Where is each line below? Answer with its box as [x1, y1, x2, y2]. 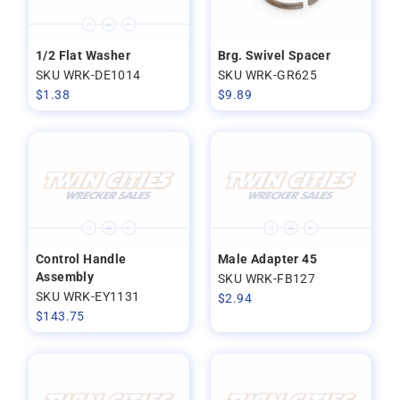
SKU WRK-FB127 [218, 271, 316, 287]
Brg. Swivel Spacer [218, 48, 331, 63]
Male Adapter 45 [218, 252, 317, 267]
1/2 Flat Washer [36, 48, 130, 63]
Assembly [36, 270, 95, 285]
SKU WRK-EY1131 [36, 289, 140, 304]
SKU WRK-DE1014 [36, 68, 141, 83]
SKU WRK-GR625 [218, 68, 318, 83]
